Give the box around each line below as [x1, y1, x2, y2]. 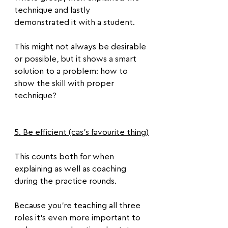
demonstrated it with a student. [14, 18, 135, 26]
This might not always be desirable [14, 43, 148, 51]
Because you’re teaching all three [14, 202, 142, 210]
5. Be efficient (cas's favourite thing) [14, 128, 149, 136]
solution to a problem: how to [14, 67, 130, 75]
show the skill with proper [14, 79, 116, 88]
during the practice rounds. [14, 177, 117, 185]
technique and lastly [14, 6, 92, 14]
